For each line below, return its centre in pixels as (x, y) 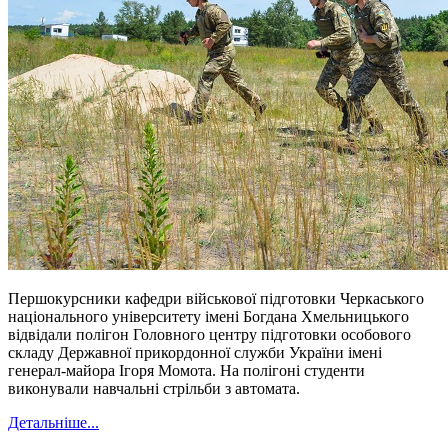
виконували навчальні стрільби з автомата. (154, 389)
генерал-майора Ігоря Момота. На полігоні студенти (186, 371)
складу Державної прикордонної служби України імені (195, 353)
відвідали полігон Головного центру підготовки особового (209, 335)
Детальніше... (53, 423)
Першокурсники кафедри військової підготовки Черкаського (216, 299)
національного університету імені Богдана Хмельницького (208, 317)
